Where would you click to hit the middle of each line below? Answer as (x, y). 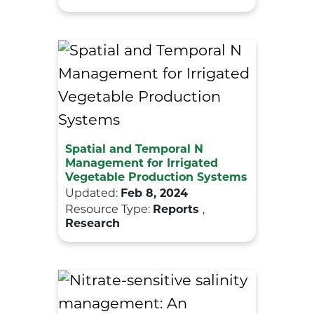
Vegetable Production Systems (156, 178)
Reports (178, 210)
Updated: (93, 194)
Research (93, 224)
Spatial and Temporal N (134, 150)
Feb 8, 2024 (154, 194)
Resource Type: (109, 210)
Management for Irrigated (142, 164)
